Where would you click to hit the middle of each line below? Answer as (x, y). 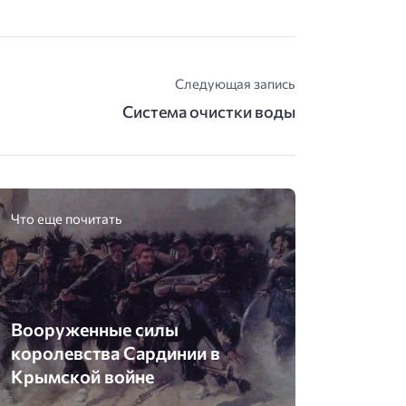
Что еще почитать (67, 218)
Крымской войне (83, 376)
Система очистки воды (208, 111)
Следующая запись (235, 83)
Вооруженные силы (95, 329)
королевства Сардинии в (116, 353)
